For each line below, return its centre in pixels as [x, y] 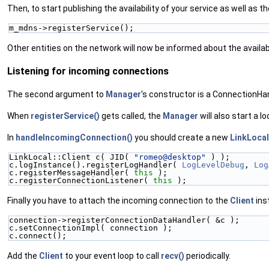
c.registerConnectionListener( [81, 181]
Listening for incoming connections [88, 71]
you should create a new [182, 138]
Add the [23, 256]
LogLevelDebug [213, 165]
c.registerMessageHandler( [71, 173]
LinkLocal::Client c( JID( [71, 157]
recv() [173, 256]
